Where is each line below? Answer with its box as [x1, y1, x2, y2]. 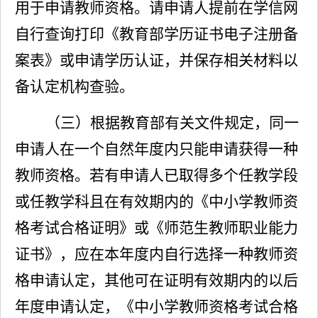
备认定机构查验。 [15, 78, 134, 95]
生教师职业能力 [194, 219, 298, 236]
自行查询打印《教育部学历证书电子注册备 [15, 26, 298, 43]
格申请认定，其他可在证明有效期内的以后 [15, 272, 298, 289]
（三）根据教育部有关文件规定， [45, 114, 269, 131]
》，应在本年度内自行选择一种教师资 [45, 246, 298, 263]
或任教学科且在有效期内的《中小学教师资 [15, 193, 298, 210]
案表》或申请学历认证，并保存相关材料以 [15, 52, 298, 69]
